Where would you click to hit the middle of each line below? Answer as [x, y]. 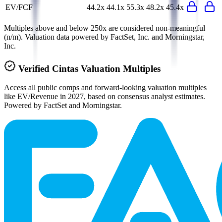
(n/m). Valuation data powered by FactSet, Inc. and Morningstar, [104, 37]
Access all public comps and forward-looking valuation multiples [105, 88]
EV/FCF [19, 7]
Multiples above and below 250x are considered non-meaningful [105, 28]
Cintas [65, 68]
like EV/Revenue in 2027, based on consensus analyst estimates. [105, 97]
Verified [35, 68]
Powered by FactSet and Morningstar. [63, 106]
